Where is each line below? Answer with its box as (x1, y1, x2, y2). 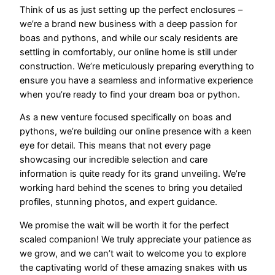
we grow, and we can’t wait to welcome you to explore (20, 247, 246, 259)
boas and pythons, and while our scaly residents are (20, 32, 238, 44)
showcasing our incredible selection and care (20, 154, 207, 166)
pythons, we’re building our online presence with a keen (20, 126, 252, 137)
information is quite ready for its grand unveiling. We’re (20, 168, 246, 180)
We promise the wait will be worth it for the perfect (20, 219, 229, 231)
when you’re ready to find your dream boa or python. (20, 88, 240, 100)
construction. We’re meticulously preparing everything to (20, 60, 254, 72)
